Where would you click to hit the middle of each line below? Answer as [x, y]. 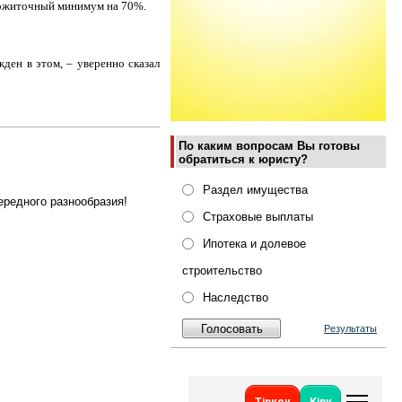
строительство [222, 271]
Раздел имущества [255, 190]
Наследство [236, 297]
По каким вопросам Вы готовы [269, 146]
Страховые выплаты [258, 217]
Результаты [350, 328]
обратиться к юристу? [243, 159]
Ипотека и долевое [254, 244]
